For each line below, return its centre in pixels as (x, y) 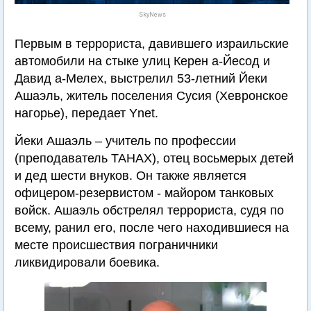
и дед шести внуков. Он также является (131, 176)
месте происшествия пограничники (116, 245)
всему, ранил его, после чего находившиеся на (152, 228)
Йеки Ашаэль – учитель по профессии (125, 141)
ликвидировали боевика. (87, 262)
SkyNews (152, 15)
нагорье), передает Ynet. (86, 113)
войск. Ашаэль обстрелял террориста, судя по (149, 210)
